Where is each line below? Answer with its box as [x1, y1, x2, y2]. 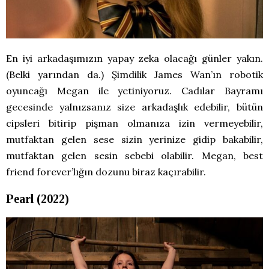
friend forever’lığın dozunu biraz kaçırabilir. [6, 165, 206, 178]
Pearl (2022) [6, 192, 69, 205]
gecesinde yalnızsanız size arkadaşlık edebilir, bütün [6, 100, 263, 113]
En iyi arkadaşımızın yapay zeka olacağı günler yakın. [6, 52, 263, 64]
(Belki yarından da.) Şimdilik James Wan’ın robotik [6, 68, 263, 80]
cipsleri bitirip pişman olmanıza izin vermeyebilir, [6, 116, 263, 129]
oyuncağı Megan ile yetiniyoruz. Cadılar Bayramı [6, 84, 263, 97]
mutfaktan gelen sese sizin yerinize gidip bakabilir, [6, 133, 263, 145]
